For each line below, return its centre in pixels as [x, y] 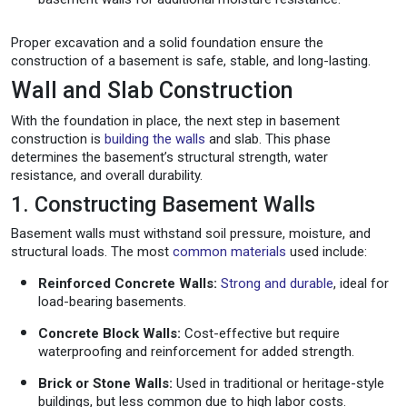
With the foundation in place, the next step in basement [175, 120]
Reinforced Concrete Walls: [128, 283]
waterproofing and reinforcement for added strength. [196, 351]
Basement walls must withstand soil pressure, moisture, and [191, 233]
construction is [58, 139]
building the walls [155, 139]
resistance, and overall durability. [107, 175]
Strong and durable [277, 283]
